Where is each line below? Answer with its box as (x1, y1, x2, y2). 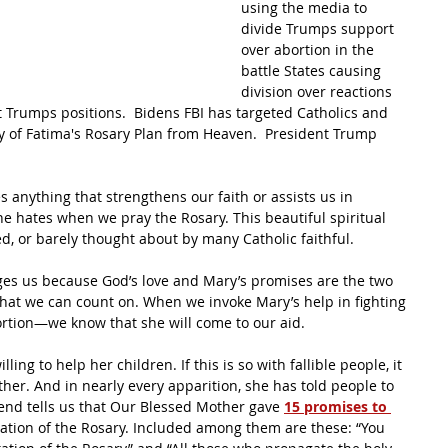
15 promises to (284, 397, 391, 416)
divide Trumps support (241, 19, 398, 38)
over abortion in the (241, 40, 378, 59)
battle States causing (241, 61, 385, 80)
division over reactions (241, 82, 396, 101)
